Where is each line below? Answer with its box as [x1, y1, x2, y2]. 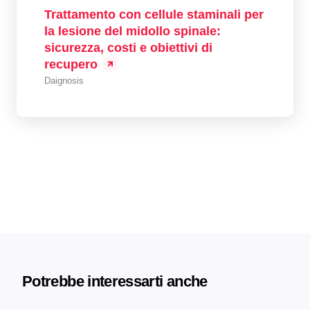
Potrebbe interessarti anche [22, 273, 208, 290]
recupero [44, 57, 98, 71]
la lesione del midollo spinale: [44, 24, 221, 38]
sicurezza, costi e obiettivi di [44, 41, 212, 55]
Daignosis [44, 75, 84, 86]
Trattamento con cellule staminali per [44, 8, 264, 21]
